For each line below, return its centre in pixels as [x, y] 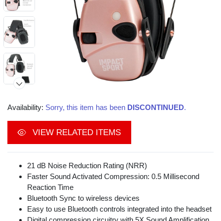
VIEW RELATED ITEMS [75, 133]
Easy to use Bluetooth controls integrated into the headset [119, 209]
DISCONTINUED [156, 108]
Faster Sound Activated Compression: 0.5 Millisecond [113, 177]
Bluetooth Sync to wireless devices [83, 198]
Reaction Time [50, 187]
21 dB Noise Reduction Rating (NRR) [87, 166]
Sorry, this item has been [86, 108]
